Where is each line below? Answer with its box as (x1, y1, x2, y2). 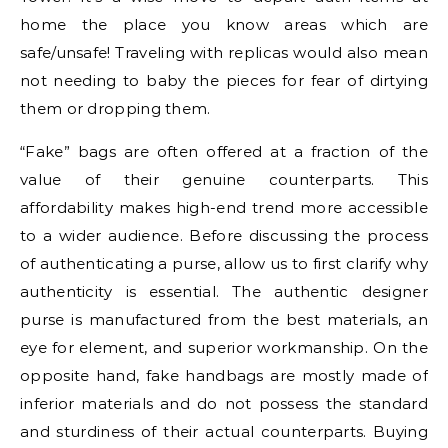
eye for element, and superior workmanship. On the (20, 338, 428, 357)
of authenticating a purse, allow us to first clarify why (20, 254, 428, 273)
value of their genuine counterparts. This (20, 170, 428, 189)
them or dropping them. (20, 99, 211, 118)
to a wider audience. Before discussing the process (20, 226, 428, 245)
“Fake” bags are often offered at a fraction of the (20, 142, 428, 161)
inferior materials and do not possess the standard (20, 394, 428, 413)
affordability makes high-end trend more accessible (20, 198, 428, 217)
